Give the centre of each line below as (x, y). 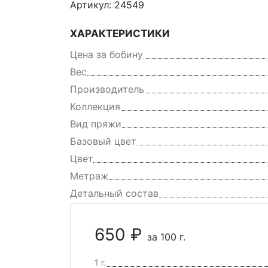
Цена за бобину (106, 55)
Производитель (107, 89)
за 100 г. (166, 237)
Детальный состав (114, 194)
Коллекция (95, 107)
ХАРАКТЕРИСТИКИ (120, 34)
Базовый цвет (103, 141)
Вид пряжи (96, 124)
